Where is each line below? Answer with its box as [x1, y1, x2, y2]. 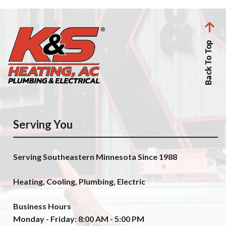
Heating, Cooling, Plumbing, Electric [13, 176, 145, 186]
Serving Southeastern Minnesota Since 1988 [13, 151, 177, 161]
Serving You [13, 117, 73, 131]
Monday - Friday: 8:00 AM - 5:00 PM [13, 213, 144, 223]
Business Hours [13, 201, 71, 211]
